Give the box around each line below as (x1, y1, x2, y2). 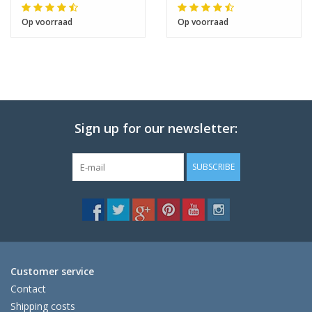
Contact (10, 282, 46, 296)
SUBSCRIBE (192, 161, 235, 173)
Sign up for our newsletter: (75, 120, 237, 137)
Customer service (10, 265, 94, 279)
